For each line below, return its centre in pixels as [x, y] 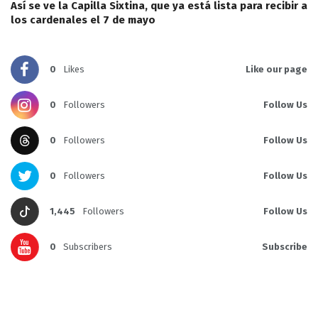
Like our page [276, 70]
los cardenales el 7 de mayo [83, 20]
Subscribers [88, 247]
